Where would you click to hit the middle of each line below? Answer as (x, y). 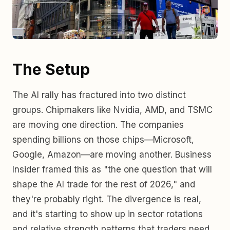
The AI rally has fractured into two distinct (99, 95)
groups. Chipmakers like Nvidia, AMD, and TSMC (112, 110)
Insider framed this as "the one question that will (112, 169)
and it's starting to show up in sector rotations (108, 214)
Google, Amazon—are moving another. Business (112, 155)
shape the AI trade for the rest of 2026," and (104, 184)
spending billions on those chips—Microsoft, (103, 140)
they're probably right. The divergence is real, (107, 199)
